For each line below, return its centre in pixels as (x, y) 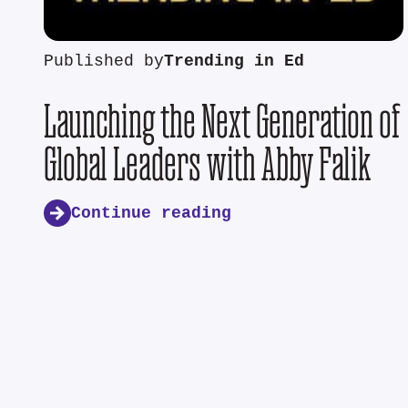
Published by (104, 62)
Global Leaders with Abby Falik (207, 164)
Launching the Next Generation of (222, 121)
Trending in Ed (234, 62)
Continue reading (151, 213)
